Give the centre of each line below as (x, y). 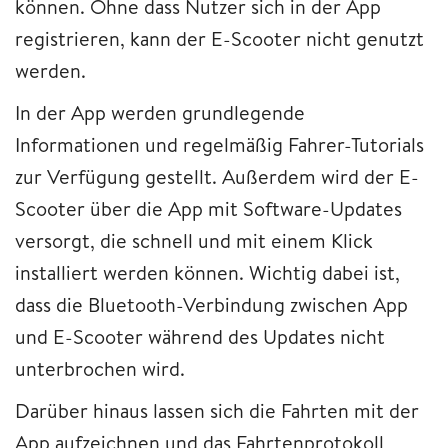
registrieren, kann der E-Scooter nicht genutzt (219, 39)
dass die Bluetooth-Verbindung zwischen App (211, 305)
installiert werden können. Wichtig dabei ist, (207, 273)
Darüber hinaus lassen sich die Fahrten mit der (217, 411)
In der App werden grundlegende (160, 113)
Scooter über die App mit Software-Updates (208, 209)
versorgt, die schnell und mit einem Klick (194, 241)
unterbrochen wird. (100, 369)
